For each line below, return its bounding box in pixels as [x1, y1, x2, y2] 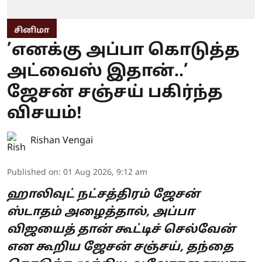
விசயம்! [7, 104, 82, 124]
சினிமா [14, 25, 50, 36]
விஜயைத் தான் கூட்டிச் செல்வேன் [7, 222, 236, 237]
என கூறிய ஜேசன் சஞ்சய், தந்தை [7, 240, 233, 254]
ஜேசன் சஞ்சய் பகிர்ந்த [7, 82, 223, 103]
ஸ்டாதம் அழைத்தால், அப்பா [7, 205, 195, 219]
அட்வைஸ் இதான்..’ [7, 61, 188, 82]
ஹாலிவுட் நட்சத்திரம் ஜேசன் [7, 187, 200, 202]
